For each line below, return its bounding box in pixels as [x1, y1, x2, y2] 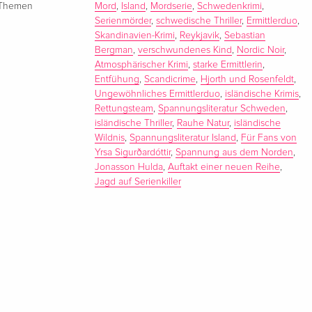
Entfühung [95, 74, 140, 84]
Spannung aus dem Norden [175, 147, 294, 157]
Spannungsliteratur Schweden [158, 103, 286, 114]
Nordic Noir [237, 45, 285, 55]
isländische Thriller [95, 118, 173, 128]
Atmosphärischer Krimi [95, 59, 189, 70]
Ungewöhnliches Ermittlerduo [95, 88, 221, 99]
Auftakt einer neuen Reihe [168, 162, 281, 172]
